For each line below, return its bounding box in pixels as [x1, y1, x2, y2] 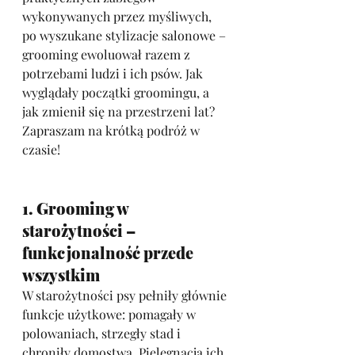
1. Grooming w [22, 197, 132, 219]
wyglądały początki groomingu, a [22, 84, 212, 101]
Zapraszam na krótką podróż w [22, 122, 203, 139]
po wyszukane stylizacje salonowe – [22, 27, 229, 44]
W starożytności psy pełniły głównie [22, 287, 230, 303]
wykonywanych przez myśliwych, [22, 8, 215, 25]
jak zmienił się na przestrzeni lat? [22, 103, 218, 120]
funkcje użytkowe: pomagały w [22, 306, 199, 323]
